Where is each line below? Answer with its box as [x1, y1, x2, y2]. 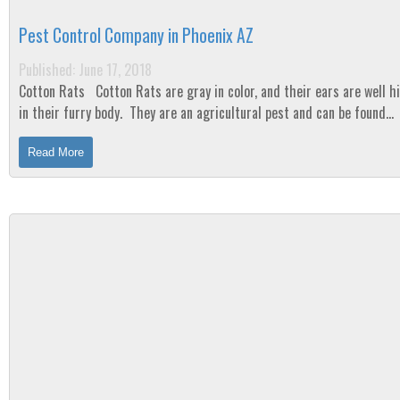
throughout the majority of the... [19, 123, 199, 145]
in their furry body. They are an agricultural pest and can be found [19, 102, 386, 123]
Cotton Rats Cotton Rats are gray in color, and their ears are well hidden [19, 80, 88, 102]
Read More [28, 146, 84, 159]
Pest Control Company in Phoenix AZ [19, 22, 254, 48]
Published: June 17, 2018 [19, 59, 152, 80]
